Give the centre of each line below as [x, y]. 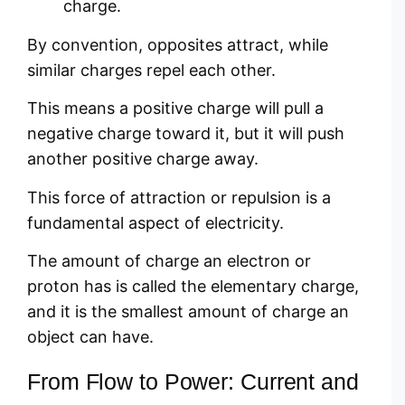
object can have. [90, 336]
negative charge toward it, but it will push [186, 134]
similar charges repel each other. [151, 70]
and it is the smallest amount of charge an [188, 311]
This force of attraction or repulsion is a [179, 197]
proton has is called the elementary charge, [193, 286]
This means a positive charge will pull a [175, 108]
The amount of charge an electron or [169, 260]
